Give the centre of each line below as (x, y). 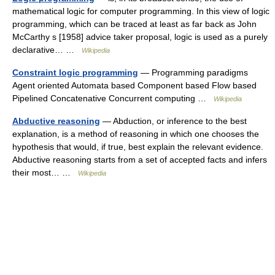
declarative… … (47, 50)
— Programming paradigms (193, 72)
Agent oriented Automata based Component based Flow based (134, 85)
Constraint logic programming (75, 72)
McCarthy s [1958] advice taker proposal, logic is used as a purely (140, 37)
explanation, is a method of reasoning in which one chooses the (136, 134)
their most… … (45, 172)
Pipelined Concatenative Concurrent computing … (113, 98)
